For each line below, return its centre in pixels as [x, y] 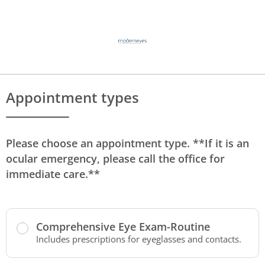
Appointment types [72, 97]
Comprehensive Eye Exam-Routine [123, 227]
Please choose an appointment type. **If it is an [127, 143]
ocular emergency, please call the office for [115, 159]
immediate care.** [53, 174]
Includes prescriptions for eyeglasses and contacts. [139, 239]
